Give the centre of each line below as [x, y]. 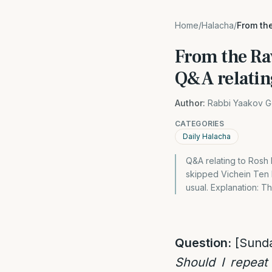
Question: [203, 243]
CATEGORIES [199, 124]
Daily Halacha [207, 136]
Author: [190, 103]
